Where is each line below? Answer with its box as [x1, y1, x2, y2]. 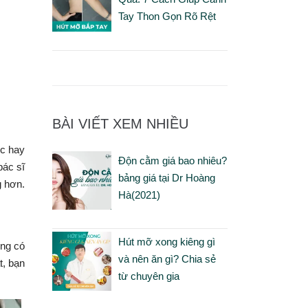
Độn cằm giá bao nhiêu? [118, 154, 227, 166]
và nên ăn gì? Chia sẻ [118, 252, 216, 265]
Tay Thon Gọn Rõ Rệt [118, 10, 216, 23]
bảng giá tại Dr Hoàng [118, 171, 215, 184]
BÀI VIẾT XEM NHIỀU [52, 115, 188, 131]
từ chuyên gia [118, 269, 179, 282]
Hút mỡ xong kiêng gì [118, 235, 215, 247]
